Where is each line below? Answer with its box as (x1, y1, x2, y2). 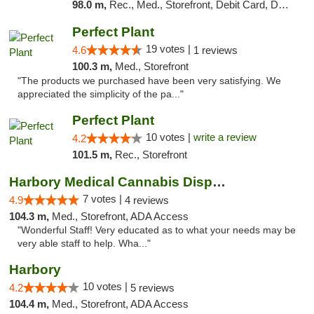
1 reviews (193, 44, 238, 56)
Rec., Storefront (114, 149, 187, 161)
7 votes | (83, 193, 125, 205)
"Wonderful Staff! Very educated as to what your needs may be (18, 225, 296, 235)
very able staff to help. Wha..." (18, 238, 151, 249)
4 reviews (125, 194, 169, 206)
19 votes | (145, 43, 193, 55)
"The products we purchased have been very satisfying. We (18, 76, 281, 86)
